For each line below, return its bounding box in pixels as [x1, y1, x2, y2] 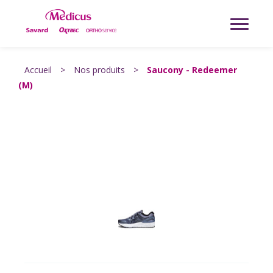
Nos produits [74, 64, 125, 76]
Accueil [24, 64, 52, 76]
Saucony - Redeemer [147, 64, 237, 76]
